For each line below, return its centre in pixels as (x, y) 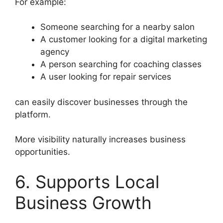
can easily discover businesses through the (101, 102)
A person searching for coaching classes (121, 64)
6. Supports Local (87, 181)
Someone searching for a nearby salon (117, 27)
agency (55, 52)
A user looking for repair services (106, 77)
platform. (33, 114)
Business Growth (83, 202)
